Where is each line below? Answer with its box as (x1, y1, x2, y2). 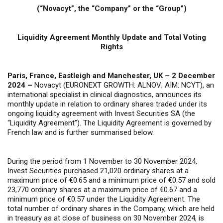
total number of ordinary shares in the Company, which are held (7, 204, 215, 214)
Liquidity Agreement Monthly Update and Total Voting (17, 33, 206, 42)
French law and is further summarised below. (7, 128, 154, 137)
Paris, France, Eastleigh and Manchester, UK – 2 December (7, 71, 215, 81)
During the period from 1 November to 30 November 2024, (7, 157, 197, 166)
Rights (100, 42, 123, 52)
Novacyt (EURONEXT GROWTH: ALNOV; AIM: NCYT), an (34, 81, 214, 90)
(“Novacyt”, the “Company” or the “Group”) (36, 4, 187, 13)
